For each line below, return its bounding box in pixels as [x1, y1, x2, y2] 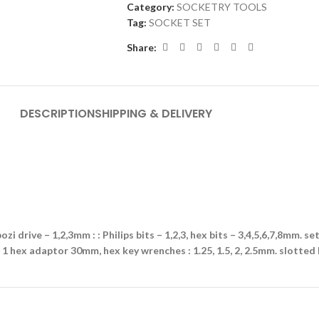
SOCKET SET [148, 16, 211, 28]
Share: [126, 41, 157, 53]
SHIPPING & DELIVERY [95, 105, 212, 122]
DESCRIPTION [20, 105, 95, 122]
